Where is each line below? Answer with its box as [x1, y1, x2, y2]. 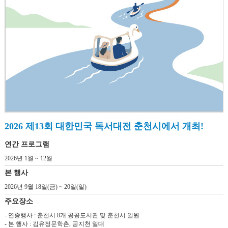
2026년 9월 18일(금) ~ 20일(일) [4, 183, 87, 190]
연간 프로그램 [4, 140, 49, 148]
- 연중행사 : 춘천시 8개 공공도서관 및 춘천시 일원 [4, 212, 139, 219]
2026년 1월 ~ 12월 [4, 155, 52, 162]
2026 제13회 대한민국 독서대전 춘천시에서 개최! [4, 121, 204, 131]
